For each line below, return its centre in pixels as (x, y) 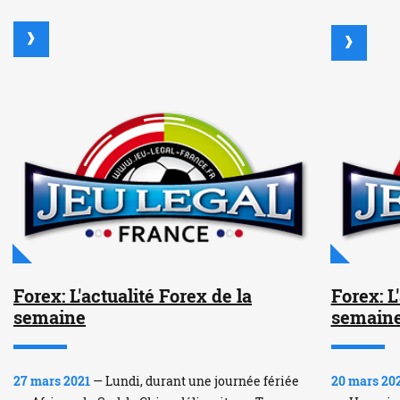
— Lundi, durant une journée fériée (195, 381)
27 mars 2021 (52, 381)
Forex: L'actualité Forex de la (133, 296)
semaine (50, 317)
